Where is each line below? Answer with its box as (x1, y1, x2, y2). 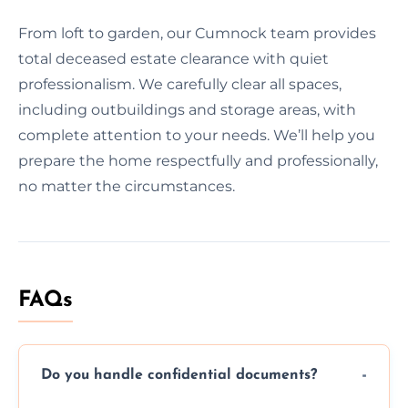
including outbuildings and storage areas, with (18, 100, 356, 118)
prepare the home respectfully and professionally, (18, 151, 378, 169)
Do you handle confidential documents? (41, 368, 317, 383)
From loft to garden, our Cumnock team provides (18, 24, 376, 42)
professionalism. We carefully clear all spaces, (18, 75, 342, 93)
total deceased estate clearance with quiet (18, 49, 329, 67)
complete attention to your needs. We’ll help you (18, 126, 375, 144)
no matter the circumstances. (18, 177, 235, 195)
